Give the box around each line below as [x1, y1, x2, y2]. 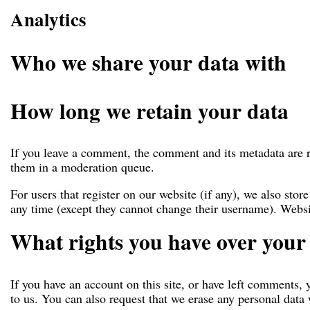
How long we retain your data [10, 94, 289, 127]
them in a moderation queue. [10, 158, 154, 176]
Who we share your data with [10, 46, 286, 79]
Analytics [10, 6, 86, 33]
